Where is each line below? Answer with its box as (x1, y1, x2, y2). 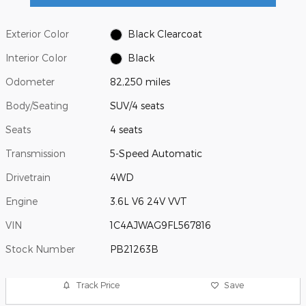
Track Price (76, 280, 120, 290)
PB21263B (110, 242, 159, 255)
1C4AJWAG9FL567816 (110, 219, 212, 231)
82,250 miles (110, 75, 171, 87)
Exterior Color (5, 27, 69, 40)
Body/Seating (5, 99, 68, 111)
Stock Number (5, 242, 75, 255)
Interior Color (5, 51, 67, 64)
